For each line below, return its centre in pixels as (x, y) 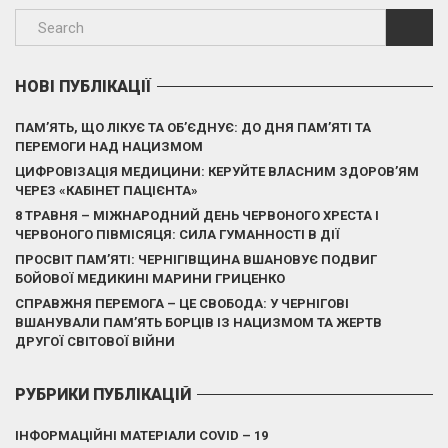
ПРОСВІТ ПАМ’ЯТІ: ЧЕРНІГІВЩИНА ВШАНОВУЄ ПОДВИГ (196, 259)
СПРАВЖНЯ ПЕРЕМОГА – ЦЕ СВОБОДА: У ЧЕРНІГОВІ (182, 303)
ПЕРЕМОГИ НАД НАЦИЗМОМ (109, 146)
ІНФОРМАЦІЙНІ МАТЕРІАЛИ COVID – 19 (141, 435)
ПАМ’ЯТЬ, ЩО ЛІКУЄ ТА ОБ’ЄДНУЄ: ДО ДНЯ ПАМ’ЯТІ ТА (193, 127)
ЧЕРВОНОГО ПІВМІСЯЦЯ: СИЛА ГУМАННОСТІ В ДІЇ (177, 234)
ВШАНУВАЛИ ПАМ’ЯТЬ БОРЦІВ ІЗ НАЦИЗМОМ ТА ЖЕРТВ (198, 322)
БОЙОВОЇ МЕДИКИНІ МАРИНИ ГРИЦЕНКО (150, 278)
